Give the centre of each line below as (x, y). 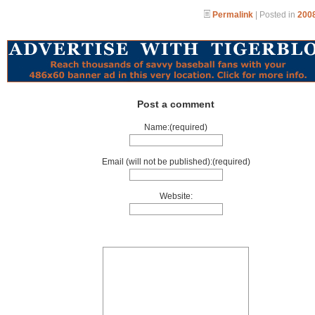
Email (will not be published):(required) (176, 162)
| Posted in (275, 15)
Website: (176, 196)
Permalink (233, 15)
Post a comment (176, 104)
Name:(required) (176, 127)
